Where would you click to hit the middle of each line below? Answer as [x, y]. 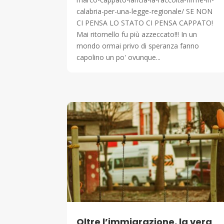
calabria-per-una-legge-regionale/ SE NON [145, 11]
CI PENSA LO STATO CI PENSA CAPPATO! [145, 23]
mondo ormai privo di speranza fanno [138, 46]
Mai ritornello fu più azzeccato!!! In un [137, 34]
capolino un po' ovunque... [119, 57]
